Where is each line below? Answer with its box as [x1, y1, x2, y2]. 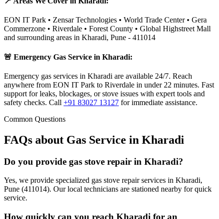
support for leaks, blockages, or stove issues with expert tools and [4, 89, 205, 98]
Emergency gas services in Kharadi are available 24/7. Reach [4, 71, 192, 80]
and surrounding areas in [4, 33, 82, 42]
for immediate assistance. [121, 98, 197, 107]
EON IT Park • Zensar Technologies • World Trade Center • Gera [4, 16, 207, 24]
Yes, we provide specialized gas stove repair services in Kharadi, [4, 176, 202, 185]
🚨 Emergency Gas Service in [4, 52, 102, 61]
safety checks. [4, 98, 47, 107]
